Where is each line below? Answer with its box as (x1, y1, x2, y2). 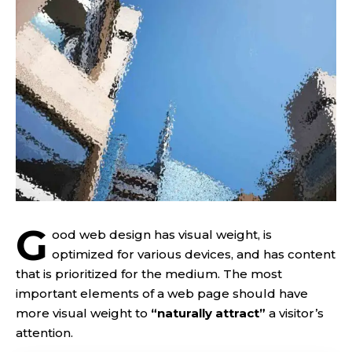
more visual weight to (16, 306, 151, 321)
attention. (16, 325, 73, 340)
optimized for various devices (52, 247, 232, 262)
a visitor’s (266, 306, 324, 321)
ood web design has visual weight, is (52, 227, 273, 242)
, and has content (231, 247, 336, 262)
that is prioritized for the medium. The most (16, 266, 282, 281)
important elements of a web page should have (16, 286, 308, 301)
